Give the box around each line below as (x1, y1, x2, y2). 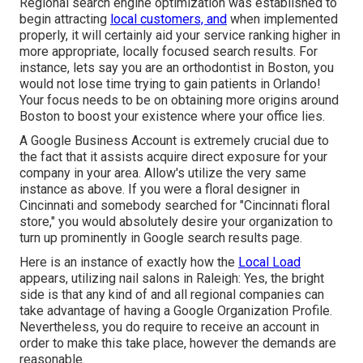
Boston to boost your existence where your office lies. (19, 108, 325, 124)
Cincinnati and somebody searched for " (19, 197, 244, 213)
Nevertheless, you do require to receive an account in (19, 318, 319, 335)
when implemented (227, 11, 338, 27)
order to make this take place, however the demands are (19, 335, 336, 351)
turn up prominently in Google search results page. (19, 229, 302, 246)
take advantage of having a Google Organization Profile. (19, 302, 332, 318)
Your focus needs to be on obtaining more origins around (19, 92, 339, 108)
